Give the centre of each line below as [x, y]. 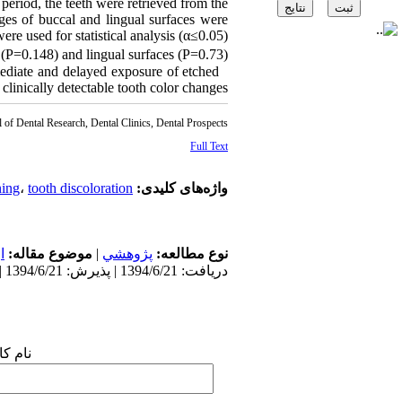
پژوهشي [127, 253]
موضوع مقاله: [48, 253]
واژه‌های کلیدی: [180, 188]
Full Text [209, 146]
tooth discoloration [80, 188]
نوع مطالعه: [190, 253]
